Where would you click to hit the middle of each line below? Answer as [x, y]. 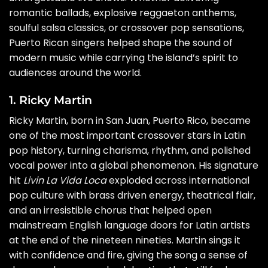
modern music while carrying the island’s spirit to [124, 58]
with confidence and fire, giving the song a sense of [128, 255]
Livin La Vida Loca [65, 180]
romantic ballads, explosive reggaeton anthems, [123, 13]
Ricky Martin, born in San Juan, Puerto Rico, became [130, 120]
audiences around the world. [75, 73]
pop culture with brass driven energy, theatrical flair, [132, 195]
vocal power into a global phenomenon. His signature [134, 165]
